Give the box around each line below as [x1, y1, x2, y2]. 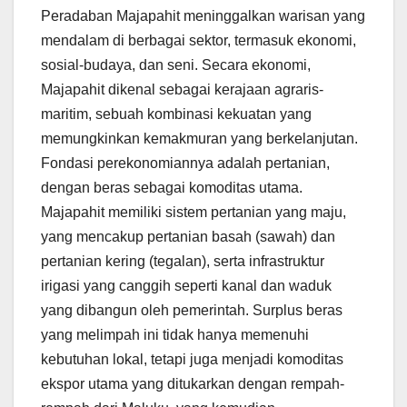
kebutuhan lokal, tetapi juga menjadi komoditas [41, 352, 343, 368]
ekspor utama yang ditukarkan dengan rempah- [41, 376, 344, 392]
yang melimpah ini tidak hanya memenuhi [41, 327, 309, 343]
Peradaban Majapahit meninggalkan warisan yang [41, 8, 365, 25]
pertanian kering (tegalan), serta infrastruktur [41, 253, 324, 270]
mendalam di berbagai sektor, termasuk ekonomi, [41, 33, 356, 49]
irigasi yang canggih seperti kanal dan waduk [41, 278, 332, 294]
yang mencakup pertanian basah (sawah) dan [41, 229, 335, 245]
